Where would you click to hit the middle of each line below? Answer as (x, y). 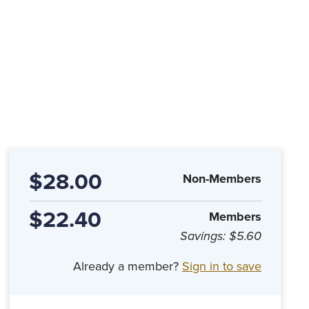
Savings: (204, 236)
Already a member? (127, 266)
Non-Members (222, 179)
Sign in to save (221, 266)
